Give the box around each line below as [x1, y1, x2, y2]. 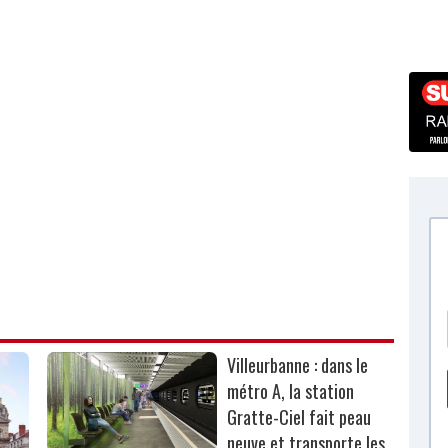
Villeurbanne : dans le [227, 352, 369, 379]
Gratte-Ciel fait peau [227, 404, 372, 431]
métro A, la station [227, 378, 355, 405]
